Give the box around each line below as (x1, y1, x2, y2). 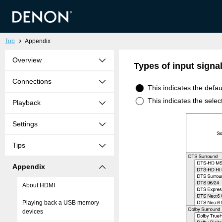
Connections (12, 77, 52, 85)
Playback (12, 99, 41, 107)
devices (22, 208, 43, 215)
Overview (12, 56, 42, 64)
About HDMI (22, 182, 55, 189)
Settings (12, 120, 38, 128)
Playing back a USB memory (22, 199, 99, 206)
